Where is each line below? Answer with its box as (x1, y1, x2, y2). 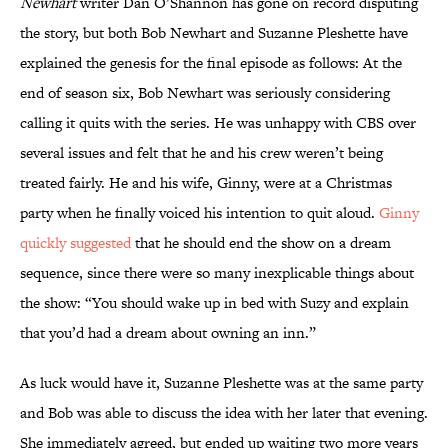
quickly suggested (20, 232, 131, 254)
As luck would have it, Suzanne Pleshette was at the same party (20, 372, 423, 394)
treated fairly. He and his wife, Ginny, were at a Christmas (20, 172, 392, 194)
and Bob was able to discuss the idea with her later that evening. (20, 402, 428, 424)
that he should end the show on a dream (131, 232, 391, 254)
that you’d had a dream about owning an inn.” (20, 322, 316, 344)
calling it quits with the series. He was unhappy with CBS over (20, 112, 416, 134)
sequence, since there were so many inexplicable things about (20, 262, 414, 284)
